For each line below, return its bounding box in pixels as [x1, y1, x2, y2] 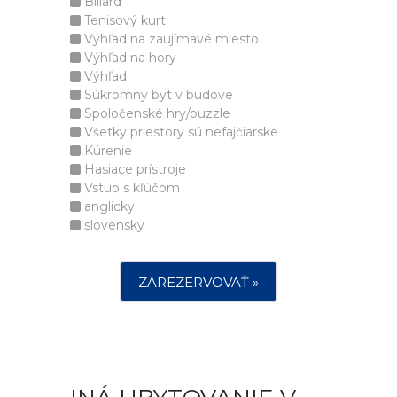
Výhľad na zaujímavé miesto [81, 31, 259, 47]
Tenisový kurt [81, 12, 166, 28]
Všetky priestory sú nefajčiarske [81, 124, 278, 140]
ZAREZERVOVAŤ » [138, 274, 259, 291]
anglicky [81, 198, 135, 214]
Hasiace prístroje [81, 161, 186, 177]
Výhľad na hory [81, 50, 176, 66]
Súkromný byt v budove [81, 87, 233, 103]
